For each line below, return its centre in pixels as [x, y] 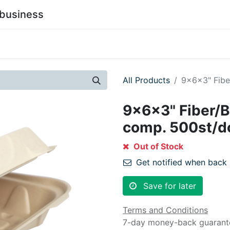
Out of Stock [157, 146]
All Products [146, 80]
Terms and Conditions [165, 210]
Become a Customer [89, 44]
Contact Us [159, 44]
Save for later [170, 186]
